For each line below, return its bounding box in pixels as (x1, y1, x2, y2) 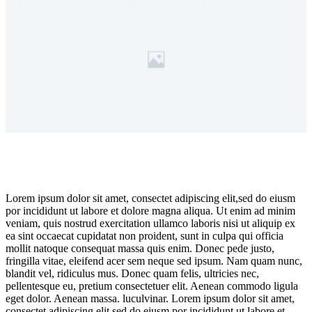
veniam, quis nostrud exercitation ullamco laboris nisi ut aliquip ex (6, 217, 295, 229)
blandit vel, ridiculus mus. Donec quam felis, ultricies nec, (6, 267, 259, 279)
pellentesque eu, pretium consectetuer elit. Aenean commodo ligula (6, 279, 298, 292)
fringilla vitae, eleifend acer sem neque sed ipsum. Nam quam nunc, (6, 254, 302, 267)
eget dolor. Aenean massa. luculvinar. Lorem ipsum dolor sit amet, (6, 292, 295, 304)
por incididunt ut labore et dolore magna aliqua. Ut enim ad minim (6, 204, 295, 217)
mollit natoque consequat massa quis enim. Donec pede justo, (6, 242, 274, 254)
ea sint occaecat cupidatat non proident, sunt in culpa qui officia (6, 229, 283, 242)
